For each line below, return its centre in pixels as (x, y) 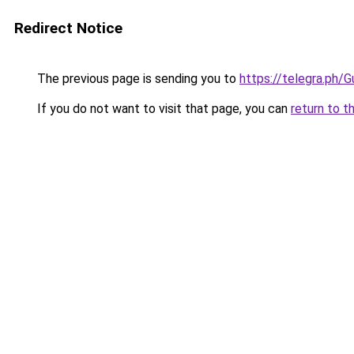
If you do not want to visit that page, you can (162, 109)
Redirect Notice (68, 28)
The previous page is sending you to (137, 79)
